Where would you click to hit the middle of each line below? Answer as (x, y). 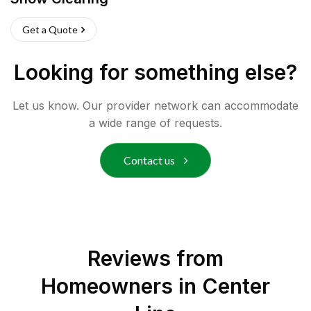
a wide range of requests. (155, 123)
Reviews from (155, 258)
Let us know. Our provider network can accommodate (155, 106)
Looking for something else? (155, 72)
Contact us (150, 160)
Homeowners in (121, 286)
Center (236, 286)
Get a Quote (50, 30)
